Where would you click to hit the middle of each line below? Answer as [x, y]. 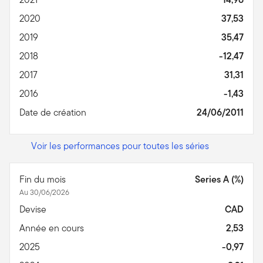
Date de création [54, 112]
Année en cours [53, 228]
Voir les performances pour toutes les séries [120, 146]
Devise [34, 209]
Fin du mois [44, 179]
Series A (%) [219, 179]
